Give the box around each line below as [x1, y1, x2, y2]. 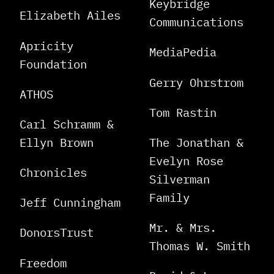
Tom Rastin [149, 104, 217, 120]
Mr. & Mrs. [149, 220, 217, 235]
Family [149, 189, 190, 205]
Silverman [149, 171, 210, 187]
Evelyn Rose [149, 152, 223, 168]
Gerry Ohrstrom [149, 74, 243, 90]
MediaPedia [149, 44, 217, 60]
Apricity [20, 37, 73, 53]
